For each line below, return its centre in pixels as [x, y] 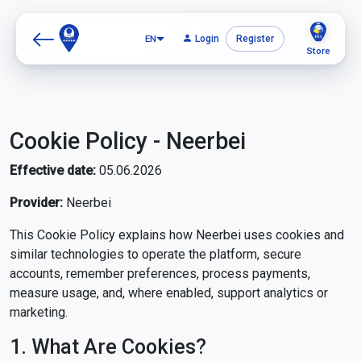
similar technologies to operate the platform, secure [156, 254]
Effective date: [53, 170]
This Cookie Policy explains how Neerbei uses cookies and [177, 235]
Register [255, 38]
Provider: [36, 203]
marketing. [39, 312]
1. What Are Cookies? [108, 347]
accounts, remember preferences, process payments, [160, 274]
